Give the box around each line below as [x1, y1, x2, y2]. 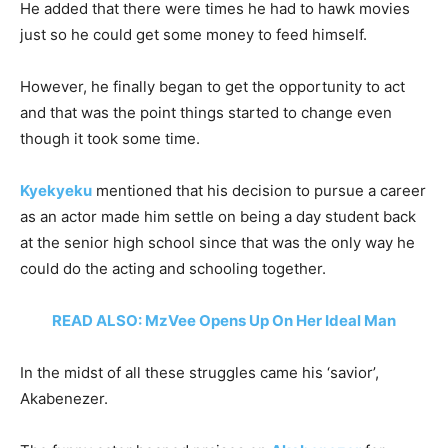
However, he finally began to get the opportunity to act [20, 76, 405, 96]
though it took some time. [20, 128, 200, 148]
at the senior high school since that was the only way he [20, 232, 415, 252]
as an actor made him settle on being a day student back [20, 206, 416, 226]
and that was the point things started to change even [20, 102, 392, 122]
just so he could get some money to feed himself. [20, 24, 367, 44]
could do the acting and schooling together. [20, 258, 326, 278]
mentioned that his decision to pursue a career [92, 180, 426, 200]
